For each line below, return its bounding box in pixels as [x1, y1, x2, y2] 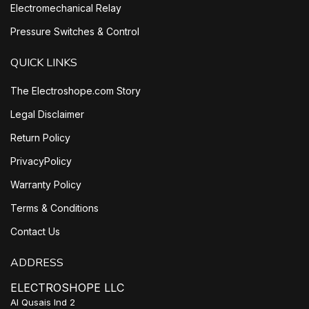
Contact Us [10, 225, 60, 237]
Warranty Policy [10, 178, 81, 190]
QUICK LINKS [10, 54, 77, 70]
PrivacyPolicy [10, 154, 72, 167]
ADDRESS [10, 255, 63, 270]
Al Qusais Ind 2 [10, 296, 75, 308]
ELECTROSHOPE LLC [10, 280, 124, 295]
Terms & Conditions [10, 201, 99, 214]
